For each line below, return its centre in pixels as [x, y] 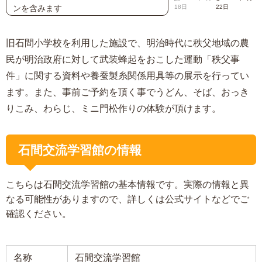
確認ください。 [39, 213]
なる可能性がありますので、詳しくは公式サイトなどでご [127, 199]
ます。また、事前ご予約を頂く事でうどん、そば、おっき [127, 92]
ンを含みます [37, 8]
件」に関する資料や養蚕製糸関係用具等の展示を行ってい [127, 75]
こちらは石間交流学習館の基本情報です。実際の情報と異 [127, 184]
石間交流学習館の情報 [80, 150]
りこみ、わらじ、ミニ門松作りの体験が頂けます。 [113, 108]
